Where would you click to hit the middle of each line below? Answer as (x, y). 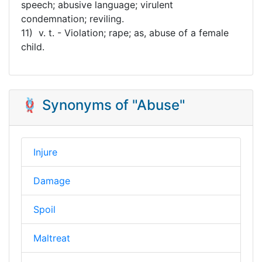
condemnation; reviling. (73, 18)
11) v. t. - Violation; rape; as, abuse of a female (125, 32)
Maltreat (52, 238)
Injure (45, 152)
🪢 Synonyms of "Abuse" (103, 105)
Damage (52, 180)
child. (33, 46)
